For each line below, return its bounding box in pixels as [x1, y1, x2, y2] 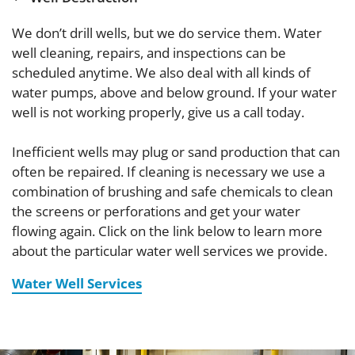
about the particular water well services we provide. [12, 241, 327, 260]
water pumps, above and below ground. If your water [12, 82, 337, 101]
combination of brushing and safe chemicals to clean [12, 181, 333, 200]
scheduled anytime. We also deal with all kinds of [12, 63, 311, 82]
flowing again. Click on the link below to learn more [12, 221, 323, 240]
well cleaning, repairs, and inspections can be [12, 43, 286, 62]
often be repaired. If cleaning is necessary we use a [12, 162, 325, 181]
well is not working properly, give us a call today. [12, 102, 304, 121]
